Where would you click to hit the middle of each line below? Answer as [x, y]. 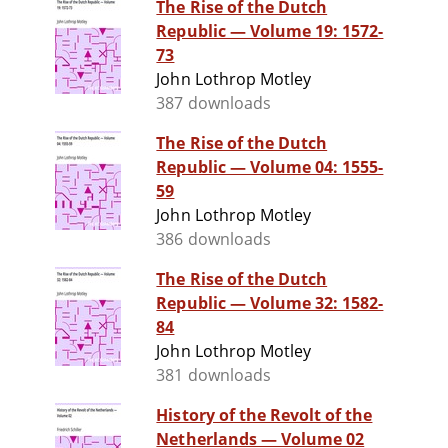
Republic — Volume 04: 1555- [270, 167]
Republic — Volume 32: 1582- [270, 303]
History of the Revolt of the [264, 415]
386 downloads [213, 239]
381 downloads [213, 375]
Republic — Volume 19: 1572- [270, 31]
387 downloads [213, 103]
